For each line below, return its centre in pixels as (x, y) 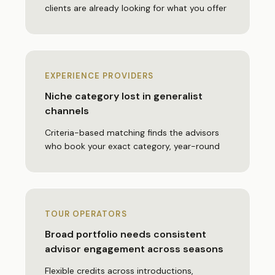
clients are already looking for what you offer (136, 8)
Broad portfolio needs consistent (126, 234)
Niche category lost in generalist (124, 96)
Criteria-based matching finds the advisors (132, 133)
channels (67, 111)
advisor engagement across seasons (134, 249)
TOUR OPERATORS (86, 214)
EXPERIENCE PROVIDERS (99, 76)
